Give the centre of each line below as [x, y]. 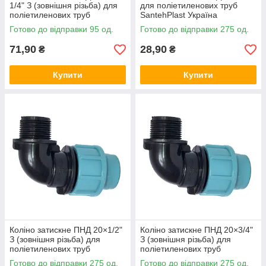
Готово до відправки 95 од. [61, 29]
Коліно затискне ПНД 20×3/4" [197, 230]
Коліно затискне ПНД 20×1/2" [66, 230]
